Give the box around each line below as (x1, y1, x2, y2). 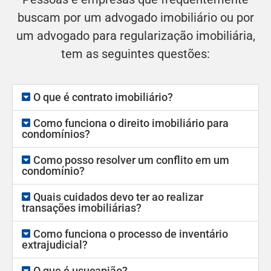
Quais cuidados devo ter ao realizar (33, 190, 204, 203)
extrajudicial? (22, 238, 88, 251)
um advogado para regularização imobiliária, (16, 28, 255, 44)
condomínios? (22, 127, 90, 140)
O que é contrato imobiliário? (33, 90, 174, 103)
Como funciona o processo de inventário (33, 227, 229, 240)
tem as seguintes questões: (61, 47, 210, 62)
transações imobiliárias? (22, 201, 142, 214)
